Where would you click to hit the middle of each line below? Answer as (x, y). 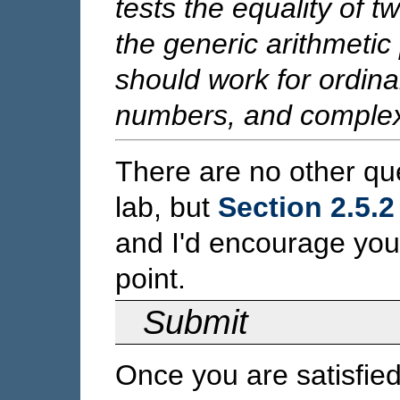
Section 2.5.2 (306, 207)
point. (150, 278)
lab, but (167, 207)
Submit (196, 322)
